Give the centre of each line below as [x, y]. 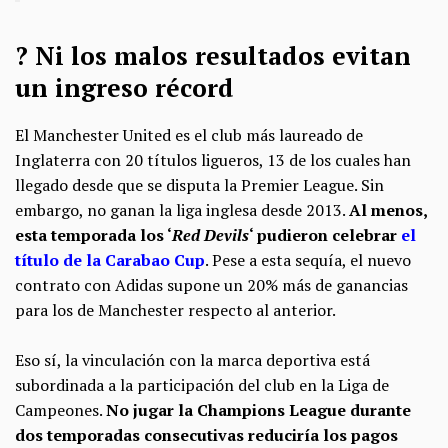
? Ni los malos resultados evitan [213, 55]
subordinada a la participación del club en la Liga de [202, 385]
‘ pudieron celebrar [325, 234]
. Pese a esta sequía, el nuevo [308, 259]
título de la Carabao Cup [110, 259]
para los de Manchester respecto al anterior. [175, 309]
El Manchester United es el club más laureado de [189, 134]
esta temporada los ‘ [93, 234]
